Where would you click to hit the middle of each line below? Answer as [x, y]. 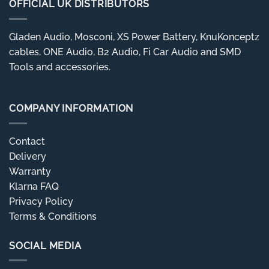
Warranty [30, 171]
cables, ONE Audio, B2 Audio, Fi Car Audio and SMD [125, 52]
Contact [27, 141]
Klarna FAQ [34, 186]
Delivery [28, 156]
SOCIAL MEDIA [45, 246]
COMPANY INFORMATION [71, 109]
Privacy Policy [41, 201]
